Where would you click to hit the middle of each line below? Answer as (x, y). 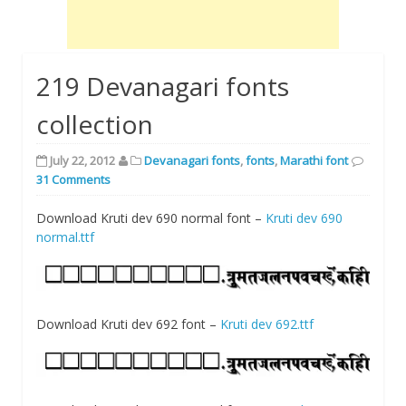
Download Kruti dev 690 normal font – (151, 217)
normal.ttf (65, 237)
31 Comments (73, 179)
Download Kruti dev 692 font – (128, 324)
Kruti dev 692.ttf (267, 324)
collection (95, 124)
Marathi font (314, 160)
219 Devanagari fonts (163, 86)
